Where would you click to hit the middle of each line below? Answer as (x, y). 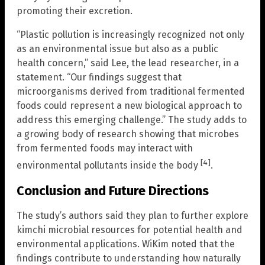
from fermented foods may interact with (105, 148)
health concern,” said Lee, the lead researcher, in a (128, 63)
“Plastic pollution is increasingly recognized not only (130, 34)
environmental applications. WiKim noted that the (126, 244)
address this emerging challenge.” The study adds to (132, 119)
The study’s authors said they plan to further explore (132, 215)
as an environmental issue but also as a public (117, 49)
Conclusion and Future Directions (113, 190)
